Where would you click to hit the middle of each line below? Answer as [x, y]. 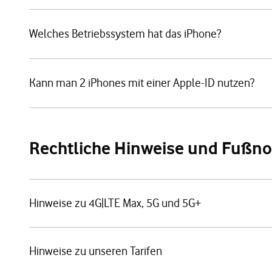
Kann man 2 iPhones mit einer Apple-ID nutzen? [142, 83]
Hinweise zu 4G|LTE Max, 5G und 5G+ [115, 203]
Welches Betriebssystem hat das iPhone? [125, 34]
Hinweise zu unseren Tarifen [96, 251]
